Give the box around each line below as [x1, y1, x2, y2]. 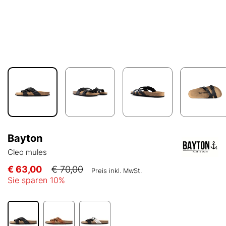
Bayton [8, 132, 42, 145]
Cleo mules [8, 147, 47, 157]
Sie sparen [8, 175, 50, 186]
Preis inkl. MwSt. [91, 166, 142, 175]
